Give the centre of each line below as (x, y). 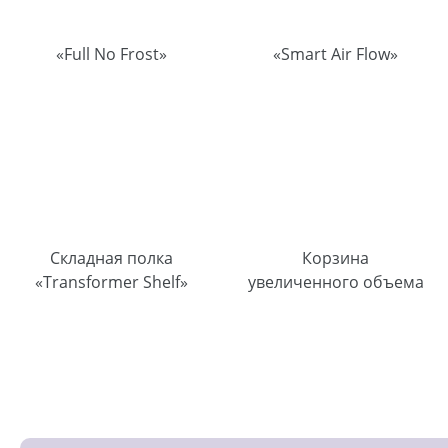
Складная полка (112, 257)
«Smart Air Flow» (336, 53)
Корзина (336, 257)
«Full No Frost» (112, 53)
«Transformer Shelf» (112, 281)
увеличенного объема (335, 281)
